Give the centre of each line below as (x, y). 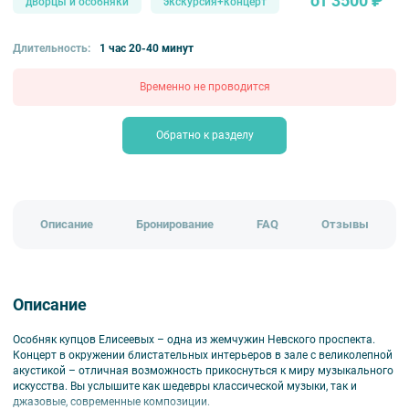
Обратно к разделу (204, 136)
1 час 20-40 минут (147, 49)
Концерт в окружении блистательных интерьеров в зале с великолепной (203, 355)
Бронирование (175, 225)
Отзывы (345, 225)
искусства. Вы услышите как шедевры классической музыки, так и (185, 386)
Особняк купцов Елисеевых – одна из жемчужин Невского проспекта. (194, 339)
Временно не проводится (204, 86)
